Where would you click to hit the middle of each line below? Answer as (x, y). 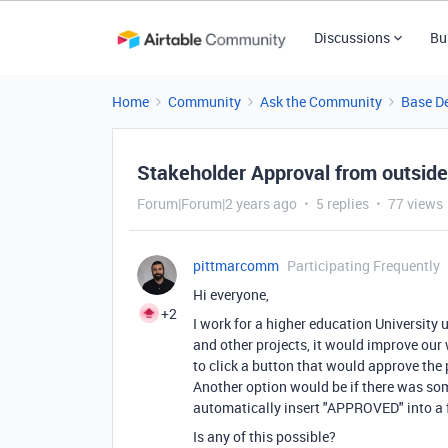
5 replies (342, 203)
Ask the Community (321, 101)
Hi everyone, (231, 294)
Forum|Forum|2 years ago (217, 203)
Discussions (351, 37)
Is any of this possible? (264, 436)
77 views (415, 203)
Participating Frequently (363, 265)
